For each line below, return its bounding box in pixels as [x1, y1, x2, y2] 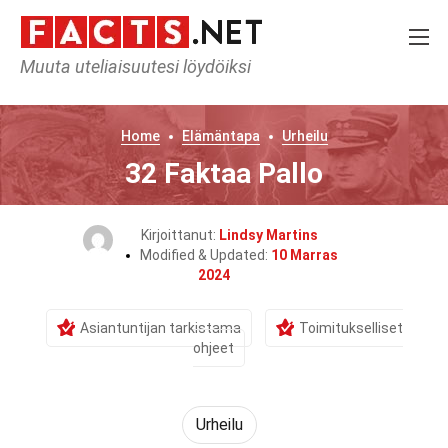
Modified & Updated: [140, 247, 271, 263]
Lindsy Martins [218, 227, 318, 243]
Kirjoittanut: [140, 227, 219, 243]
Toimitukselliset [298, 320, 403, 336]
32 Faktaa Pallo [125, 157, 323, 190]
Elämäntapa [181, 128, 260, 144]
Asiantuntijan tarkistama [79, 320, 241, 336]
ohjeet [193, 340, 234, 356]
